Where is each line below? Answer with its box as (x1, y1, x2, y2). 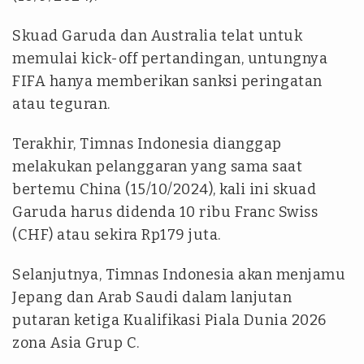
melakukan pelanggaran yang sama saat (12, 158, 302, 176)
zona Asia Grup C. (12, 334, 140, 353)
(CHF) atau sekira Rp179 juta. (12, 226, 221, 245)
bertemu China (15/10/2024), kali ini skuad (12, 180, 316, 199)
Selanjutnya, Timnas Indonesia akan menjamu (12, 266, 345, 284)
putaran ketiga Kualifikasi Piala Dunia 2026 (12, 311, 327, 330)
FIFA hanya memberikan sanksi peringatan (12, 72, 323, 91)
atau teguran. (12, 95, 110, 114)
